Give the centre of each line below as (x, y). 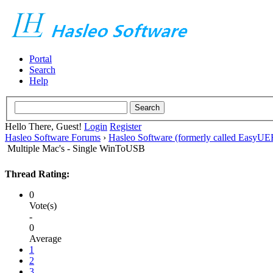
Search (42, 70)
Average (45, 238)
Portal (41, 59)
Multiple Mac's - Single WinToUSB (76, 148)
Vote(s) (43, 205)
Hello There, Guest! (44, 126)
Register (126, 126)
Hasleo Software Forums (53, 137)
